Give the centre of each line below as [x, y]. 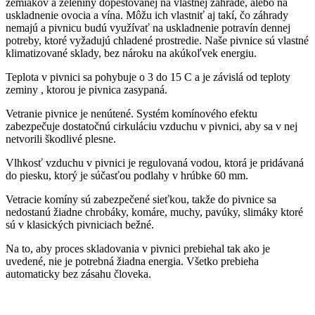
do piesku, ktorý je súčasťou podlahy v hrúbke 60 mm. [127, 175]
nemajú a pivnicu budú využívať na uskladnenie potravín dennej [148, 27]
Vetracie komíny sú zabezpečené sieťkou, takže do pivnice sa [141, 199]
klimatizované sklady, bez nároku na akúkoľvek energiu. [131, 53]
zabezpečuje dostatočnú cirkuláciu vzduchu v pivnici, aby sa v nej [152, 126]
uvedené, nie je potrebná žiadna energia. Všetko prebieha [132, 261]
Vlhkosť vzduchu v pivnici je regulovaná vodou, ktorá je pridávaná [155, 162]
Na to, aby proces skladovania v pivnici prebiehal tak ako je [138, 248]
